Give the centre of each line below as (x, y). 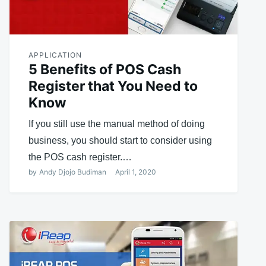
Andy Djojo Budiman (72, 172)
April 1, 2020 (135, 172)
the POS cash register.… (80, 157)
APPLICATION (55, 55)
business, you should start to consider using (120, 140)
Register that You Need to (113, 86)
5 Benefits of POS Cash (104, 69)
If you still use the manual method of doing (116, 123)
